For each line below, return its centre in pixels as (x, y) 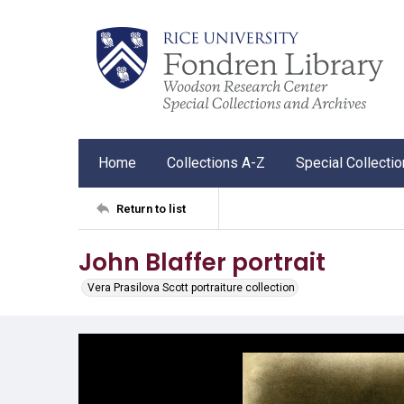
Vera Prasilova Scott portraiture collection (191, 288)
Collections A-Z (216, 163)
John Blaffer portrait (202, 262)
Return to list (151, 208)
